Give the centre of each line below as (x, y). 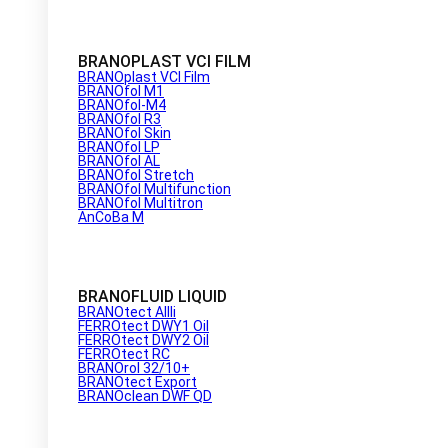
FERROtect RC (124, 353)
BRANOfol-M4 (122, 104)
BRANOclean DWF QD (145, 395)
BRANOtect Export (137, 381)
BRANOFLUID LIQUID (152, 296)
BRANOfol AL (119, 160)
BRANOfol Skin (124, 132)
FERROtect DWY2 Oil (143, 339)
